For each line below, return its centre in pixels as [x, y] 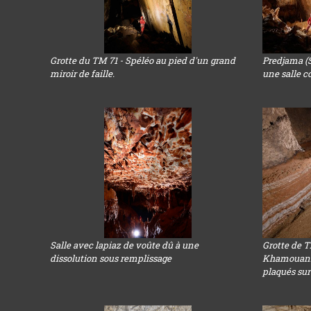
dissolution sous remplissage [111, 258]
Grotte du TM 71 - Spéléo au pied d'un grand [143, 60]
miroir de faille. [83, 74]
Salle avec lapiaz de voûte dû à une [125, 245]
